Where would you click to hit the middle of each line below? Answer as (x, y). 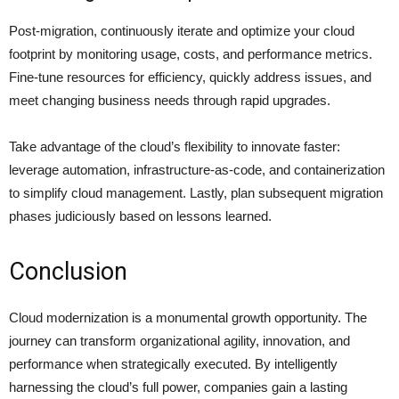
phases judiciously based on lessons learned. (140, 216)
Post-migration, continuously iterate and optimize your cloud (182, 31)
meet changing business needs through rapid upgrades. (170, 101)
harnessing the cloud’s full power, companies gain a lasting (178, 387)
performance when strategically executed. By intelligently (173, 364)
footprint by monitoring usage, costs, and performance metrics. (191, 54)
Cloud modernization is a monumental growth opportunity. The (188, 318)
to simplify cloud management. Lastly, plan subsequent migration (196, 193)
